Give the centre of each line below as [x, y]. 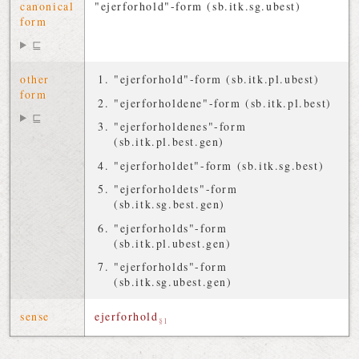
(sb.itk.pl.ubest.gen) [173, 243]
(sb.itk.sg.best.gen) [169, 204]
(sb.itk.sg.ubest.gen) [173, 282]
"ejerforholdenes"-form [180, 126]
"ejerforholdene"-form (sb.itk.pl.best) [223, 103]
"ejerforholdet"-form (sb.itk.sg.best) [219, 165]
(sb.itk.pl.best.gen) [169, 141]
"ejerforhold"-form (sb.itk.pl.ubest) [217, 79]
